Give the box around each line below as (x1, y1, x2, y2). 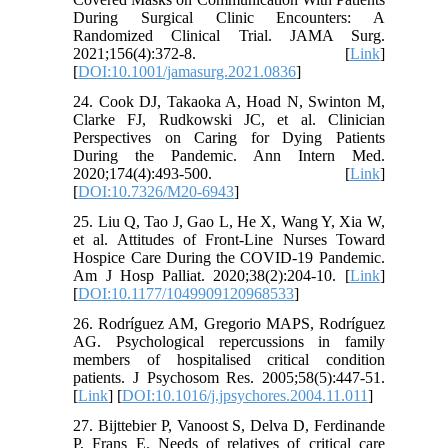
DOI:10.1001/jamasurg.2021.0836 (78, 63, 297, 81)
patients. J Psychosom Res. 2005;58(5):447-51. (73, 369, 385, 387)
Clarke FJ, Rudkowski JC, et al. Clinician (73, 111, 385, 129)
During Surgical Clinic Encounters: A (73, 9, 385, 27)
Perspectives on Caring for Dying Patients (73, 129, 385, 147)
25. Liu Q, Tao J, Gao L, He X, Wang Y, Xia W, (73, 213, 385, 231)
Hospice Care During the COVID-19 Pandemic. (73, 249, 385, 267)
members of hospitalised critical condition (73, 351, 385, 369)
